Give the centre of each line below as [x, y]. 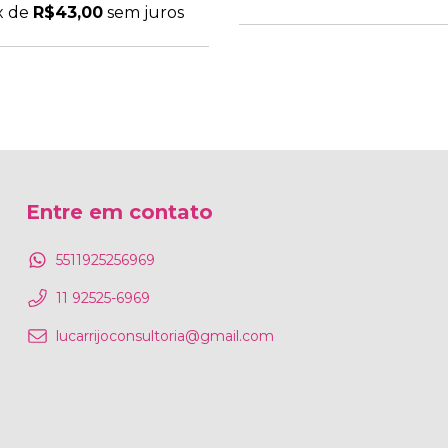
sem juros [145, 13]
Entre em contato [119, 212]
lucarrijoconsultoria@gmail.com [165, 335]
